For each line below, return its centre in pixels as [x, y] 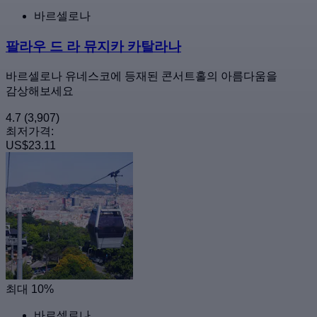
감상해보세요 [40, 91]
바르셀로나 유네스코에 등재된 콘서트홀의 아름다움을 [142, 76]
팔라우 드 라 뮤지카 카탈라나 [93, 46]
